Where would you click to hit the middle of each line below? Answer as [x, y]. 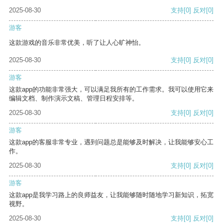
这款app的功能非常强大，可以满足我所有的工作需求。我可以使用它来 [111, 90]
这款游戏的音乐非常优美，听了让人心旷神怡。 [77, 43]
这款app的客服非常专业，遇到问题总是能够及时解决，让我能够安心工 [111, 142]
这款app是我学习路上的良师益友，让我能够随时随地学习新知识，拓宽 [111, 195]
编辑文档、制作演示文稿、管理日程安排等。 [74, 99]
